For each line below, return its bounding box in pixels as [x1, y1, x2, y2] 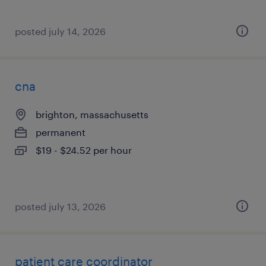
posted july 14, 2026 [15, 26, 106, 37]
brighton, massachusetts [36, 109, 148, 120]
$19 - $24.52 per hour [36, 144, 132, 156]
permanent [36, 126, 85, 138]
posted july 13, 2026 [15, 201, 106, 212]
